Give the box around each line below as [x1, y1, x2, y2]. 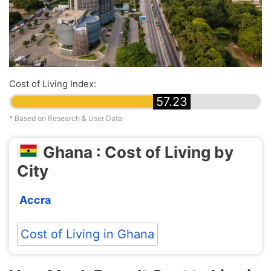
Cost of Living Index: [9, 77, 96, 90]
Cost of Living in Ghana [20, 227, 154, 242]
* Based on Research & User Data [9, 113, 122, 123]
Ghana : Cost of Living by [42, 143, 233, 162]
